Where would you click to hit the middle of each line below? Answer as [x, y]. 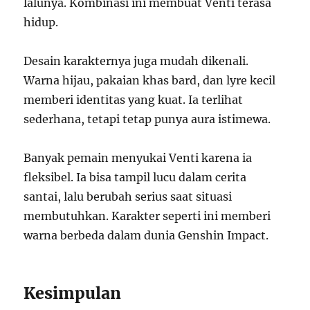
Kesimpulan [73, 293]
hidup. [41, 22]
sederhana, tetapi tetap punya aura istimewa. [147, 119]
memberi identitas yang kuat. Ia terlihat [134, 100]
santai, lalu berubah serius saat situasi [128, 197]
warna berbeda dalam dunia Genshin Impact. [146, 236]
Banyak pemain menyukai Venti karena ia [138, 158]
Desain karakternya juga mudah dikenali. [136, 61]
